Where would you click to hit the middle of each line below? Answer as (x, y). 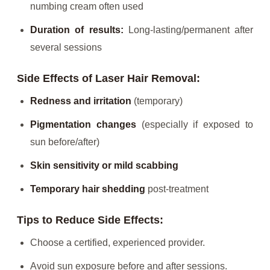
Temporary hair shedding (88, 189)
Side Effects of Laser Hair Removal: (108, 79)
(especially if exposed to (195, 125)
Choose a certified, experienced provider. (118, 243)
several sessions (66, 48)
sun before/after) (65, 142)
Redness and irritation (81, 101)
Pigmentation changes (83, 125)
